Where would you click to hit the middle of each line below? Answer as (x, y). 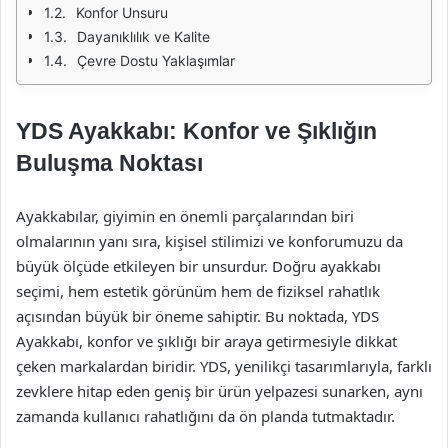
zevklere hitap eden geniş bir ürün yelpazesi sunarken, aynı (219, 391)
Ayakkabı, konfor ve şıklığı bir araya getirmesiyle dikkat (206, 341)
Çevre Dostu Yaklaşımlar (156, 60)
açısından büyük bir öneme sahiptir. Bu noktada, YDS (197, 316)
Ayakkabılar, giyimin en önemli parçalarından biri (185, 216)
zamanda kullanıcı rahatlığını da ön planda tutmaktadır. (205, 416)
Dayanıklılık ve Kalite (143, 36)
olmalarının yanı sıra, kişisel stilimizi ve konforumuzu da (209, 241)
